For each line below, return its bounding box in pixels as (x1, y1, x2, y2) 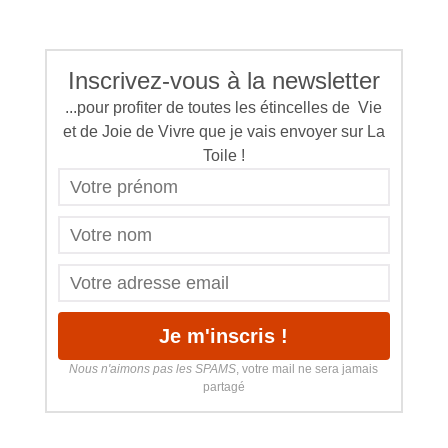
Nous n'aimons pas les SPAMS (69, 361, 237, 376)
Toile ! (202, 146, 245, 164)
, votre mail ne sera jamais (236, 361, 379, 376)
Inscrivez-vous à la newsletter (67, 66, 380, 94)
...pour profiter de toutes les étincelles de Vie (65, 98, 383, 116)
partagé (202, 379, 245, 394)
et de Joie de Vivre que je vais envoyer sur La (62, 122, 385, 140)
